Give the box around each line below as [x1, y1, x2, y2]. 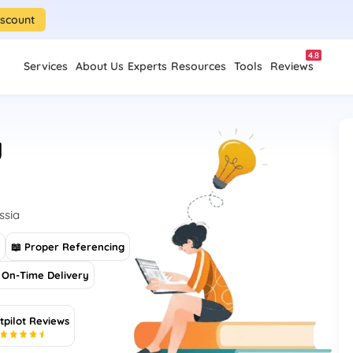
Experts [128, 59, 167, 73]
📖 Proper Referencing [11, 240, 125, 253]
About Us [76, 59, 124, 73]
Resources [171, 59, 226, 73]
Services [24, 59, 68, 73]
